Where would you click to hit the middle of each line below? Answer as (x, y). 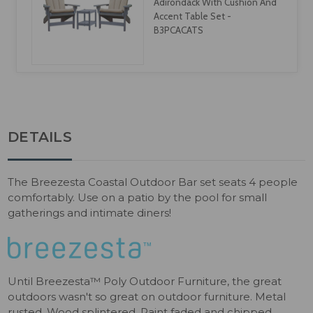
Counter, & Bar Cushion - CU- (214, 9)
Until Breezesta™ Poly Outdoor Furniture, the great (145, 282)
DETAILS (40, 137)
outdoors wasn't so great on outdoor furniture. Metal (147, 297)
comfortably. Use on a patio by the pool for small (138, 198)
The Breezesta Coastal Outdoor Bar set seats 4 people (153, 182)
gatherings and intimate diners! (90, 213)
